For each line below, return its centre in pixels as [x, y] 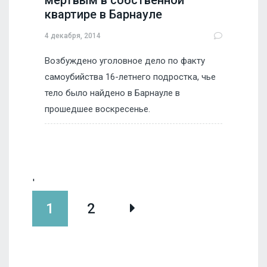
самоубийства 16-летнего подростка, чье [130, 77]
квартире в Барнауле [103, 15]
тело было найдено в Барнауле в [112, 93]
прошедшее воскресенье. [97, 109]
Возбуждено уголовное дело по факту [125, 61]
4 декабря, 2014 [73, 35]
